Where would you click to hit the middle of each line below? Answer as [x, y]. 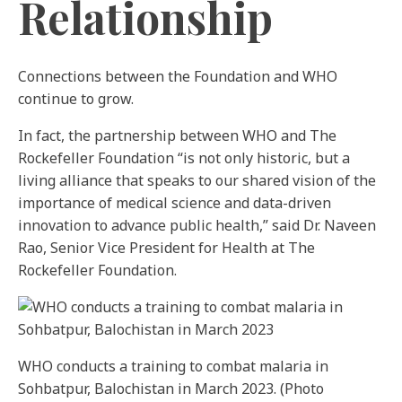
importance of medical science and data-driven [175, 203]
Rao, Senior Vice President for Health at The [166, 248]
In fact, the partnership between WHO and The [177, 135]
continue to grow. [76, 99]
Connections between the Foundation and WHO [178, 76]
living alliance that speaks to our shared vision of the [197, 180]
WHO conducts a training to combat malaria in [173, 366]
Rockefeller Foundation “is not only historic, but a [184, 158]
